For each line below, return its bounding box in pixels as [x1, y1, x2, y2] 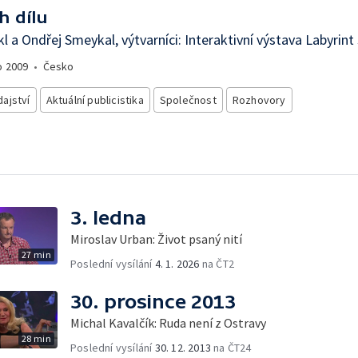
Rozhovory [232, 93, 286, 107]
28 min [21, 332, 51, 344]
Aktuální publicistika [46, 93, 144, 107]
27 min [21, 248, 51, 261]
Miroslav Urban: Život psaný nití [70, 230, 242, 247]
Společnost [159, 93, 217, 107]
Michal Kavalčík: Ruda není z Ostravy [70, 314, 266, 331]
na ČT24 [211, 340, 252, 355]
